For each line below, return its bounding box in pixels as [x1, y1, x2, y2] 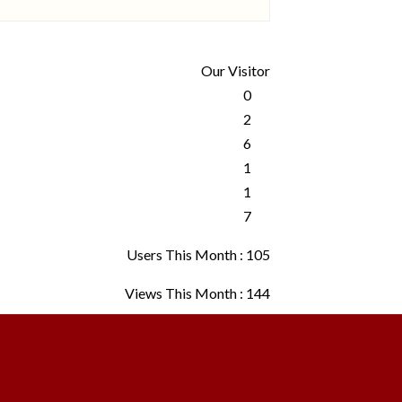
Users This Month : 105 [127, 246, 270, 264]
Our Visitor [201, 62, 270, 80]
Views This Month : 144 [125, 284, 270, 302]
